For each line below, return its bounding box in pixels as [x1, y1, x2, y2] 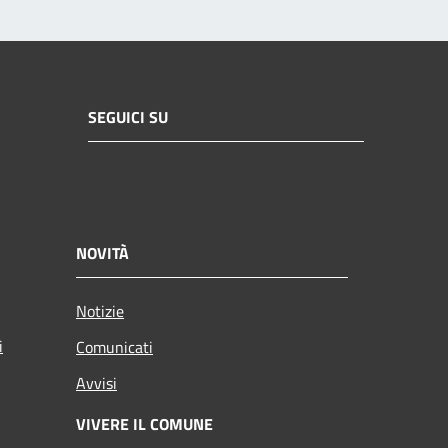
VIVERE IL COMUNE [76, 412, 213, 437]
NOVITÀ [76, 241, 129, 266]
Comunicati [76, 335, 153, 360]
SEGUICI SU [88, 104, 168, 129]
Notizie [76, 299, 124, 324]
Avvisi [76, 371, 117, 396]
